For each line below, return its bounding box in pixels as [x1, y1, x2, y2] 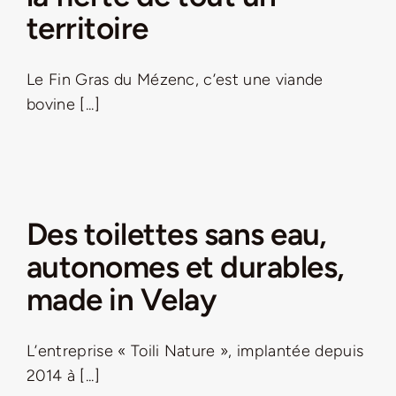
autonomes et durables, [27, 248, 345, 286]
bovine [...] [27, 95, 100, 115]
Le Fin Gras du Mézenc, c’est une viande [27, 70, 324, 90]
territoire [27, 10, 148, 48]
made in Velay [27, 281, 217, 319]
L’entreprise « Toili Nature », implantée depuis [27, 341, 364, 362]
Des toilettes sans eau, [27, 216, 327, 254]
